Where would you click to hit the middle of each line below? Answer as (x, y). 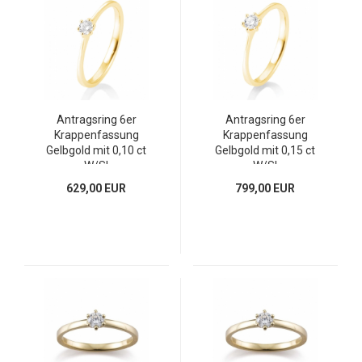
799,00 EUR (265, 188)
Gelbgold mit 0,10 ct (96, 150)
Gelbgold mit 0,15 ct (265, 150)
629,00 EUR (96, 188)
